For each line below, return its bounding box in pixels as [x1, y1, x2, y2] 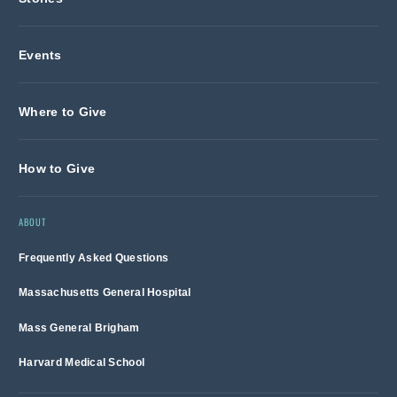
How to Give [19, 160, 96, 175]
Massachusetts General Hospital [19, 286, 191, 300]
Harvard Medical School [19, 356, 145, 370]
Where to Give [19, 104, 107, 119]
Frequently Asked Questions [19, 251, 169, 264]
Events [19, 47, 62, 62]
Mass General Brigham [19, 321, 140, 334]
